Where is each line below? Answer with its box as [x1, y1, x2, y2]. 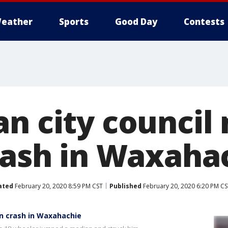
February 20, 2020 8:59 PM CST [13, 181, 103, 190]
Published [109, 181, 141, 190]
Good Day [115, 16, 157, 27]
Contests [184, 16, 224, 27]
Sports [59, 16, 89, 27]
